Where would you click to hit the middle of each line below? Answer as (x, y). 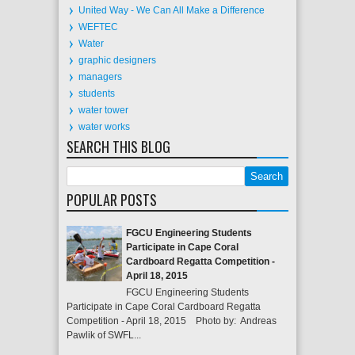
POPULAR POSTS (112, 200)
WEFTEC (98, 27)
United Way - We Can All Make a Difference (172, 10)
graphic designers (117, 60)
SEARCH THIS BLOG (118, 147)
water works (104, 127)
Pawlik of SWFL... (104, 335)
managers (100, 77)
